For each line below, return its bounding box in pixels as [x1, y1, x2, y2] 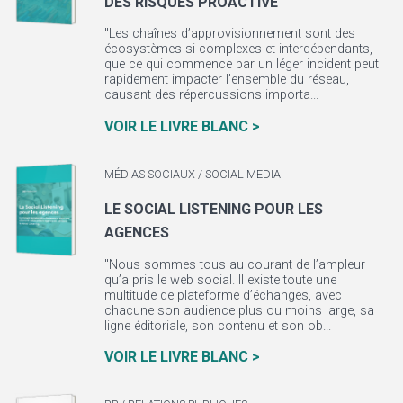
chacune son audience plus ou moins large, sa [103, 302, 374, 318]
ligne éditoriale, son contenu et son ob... [103, 318, 331, 334]
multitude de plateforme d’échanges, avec [103, 287, 342, 303]
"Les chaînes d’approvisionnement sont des [103, 26, 355, 42]
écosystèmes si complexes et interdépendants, [103, 41, 372, 58]
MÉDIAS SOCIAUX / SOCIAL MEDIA [103, 166, 281, 181]
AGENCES [103, 224, 169, 242]
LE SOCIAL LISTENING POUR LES [103, 201, 323, 219]
